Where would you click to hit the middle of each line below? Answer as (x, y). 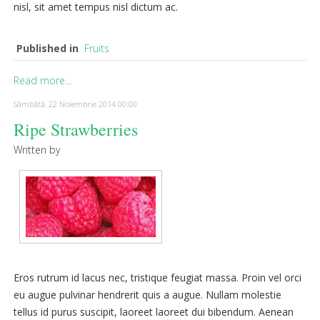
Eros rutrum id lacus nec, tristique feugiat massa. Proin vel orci (157, 278)
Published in (47, 48)
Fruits (97, 48)
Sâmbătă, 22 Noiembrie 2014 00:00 (75, 104)
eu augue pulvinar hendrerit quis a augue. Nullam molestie (147, 295)
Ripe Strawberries (76, 129)
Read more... (42, 80)
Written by (37, 149)
